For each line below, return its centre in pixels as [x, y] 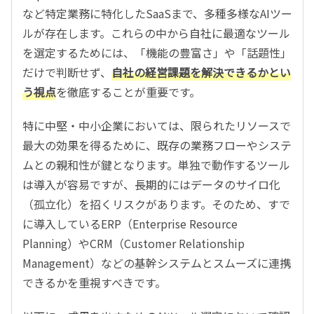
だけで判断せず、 [67, 72]
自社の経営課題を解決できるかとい [201, 72]
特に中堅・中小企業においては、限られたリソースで [157, 125]
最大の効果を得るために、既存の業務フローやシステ [157, 145]
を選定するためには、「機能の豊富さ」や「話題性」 [157, 52]
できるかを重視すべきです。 [94, 282]
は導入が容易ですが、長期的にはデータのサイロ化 [151, 184]
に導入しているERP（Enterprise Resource [130, 223]
